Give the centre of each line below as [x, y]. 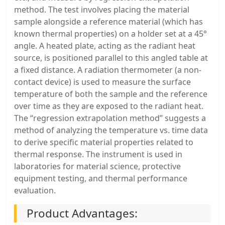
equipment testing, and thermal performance [101, 179]
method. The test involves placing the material [102, 10]
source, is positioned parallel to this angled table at [111, 58]
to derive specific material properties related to [104, 142]
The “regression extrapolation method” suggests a [110, 118]
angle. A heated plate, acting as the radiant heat [105, 46]
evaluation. [35, 191]
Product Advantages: [82, 213]
